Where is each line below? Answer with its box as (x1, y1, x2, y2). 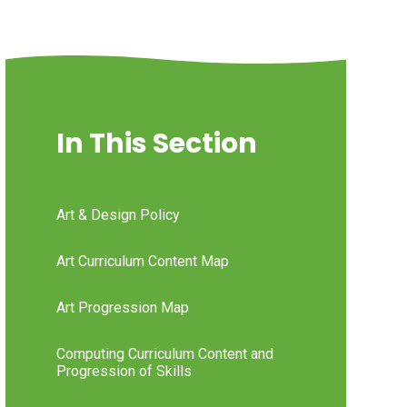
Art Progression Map (55, 299, 189, 317)
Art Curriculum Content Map (55, 253, 229, 271)
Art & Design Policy (55, 206, 180, 224)
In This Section (55, 124, 257, 164)
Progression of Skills (55, 362, 192, 381)
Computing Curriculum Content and (55, 345, 273, 363)
